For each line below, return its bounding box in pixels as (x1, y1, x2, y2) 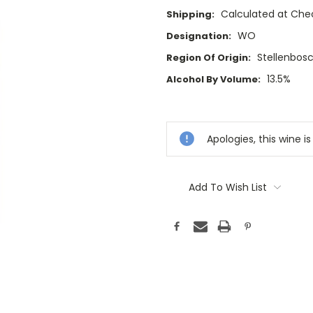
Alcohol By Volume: (166, 73, 261, 87)
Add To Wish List (188, 180, 267, 195)
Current (166, 101, 205, 115)
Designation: (166, 29, 231, 43)
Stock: (166, 114, 198, 128)
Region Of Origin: (166, 51, 251, 65)
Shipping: (166, 8, 214, 22)
